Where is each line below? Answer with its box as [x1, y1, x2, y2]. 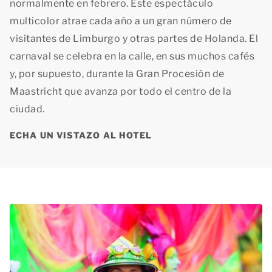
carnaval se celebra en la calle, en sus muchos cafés [10, 50, 254, 63]
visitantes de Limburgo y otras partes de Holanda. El [10, 33, 258, 45]
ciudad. [10, 103, 45, 115]
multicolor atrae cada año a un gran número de [10, 15, 232, 27]
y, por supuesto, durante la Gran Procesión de [10, 68, 225, 80]
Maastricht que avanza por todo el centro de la [10, 86, 231, 98]
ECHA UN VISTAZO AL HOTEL [10, 130, 152, 141]
